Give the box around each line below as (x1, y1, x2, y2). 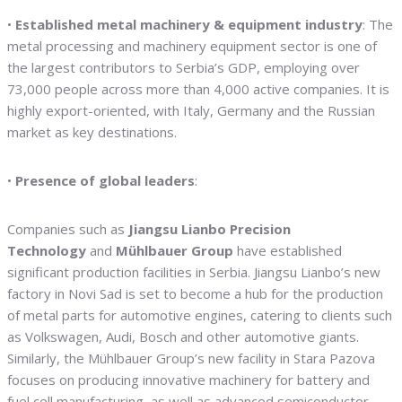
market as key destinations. (7, 123, 177, 142)
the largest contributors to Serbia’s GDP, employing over (7, 58, 360, 77)
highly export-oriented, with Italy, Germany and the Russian (7, 101, 375, 120)
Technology (7, 241, 86, 260)
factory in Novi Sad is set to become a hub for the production (7, 284, 383, 303)
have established (233, 241, 342, 260)
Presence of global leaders (15, 171, 195, 190)
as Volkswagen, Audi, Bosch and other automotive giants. (7, 328, 359, 346)
